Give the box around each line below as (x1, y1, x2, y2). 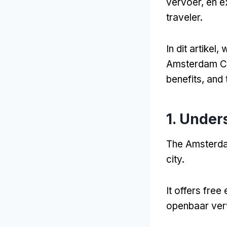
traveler (166, 12, 200, 24)
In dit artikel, (166, 43, 221, 55)
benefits (166, 73, 202, 86)
